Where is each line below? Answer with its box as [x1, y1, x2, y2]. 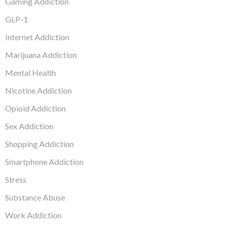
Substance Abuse [5, 192, 65, 203]
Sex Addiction [5, 121, 53, 131]
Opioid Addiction [5, 103, 66, 113]
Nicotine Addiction [5, 85, 72, 96]
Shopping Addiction [5, 139, 74, 149]
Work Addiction [5, 210, 62, 220]
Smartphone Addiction [5, 157, 83, 167]
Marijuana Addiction [5, 50, 77, 60]
